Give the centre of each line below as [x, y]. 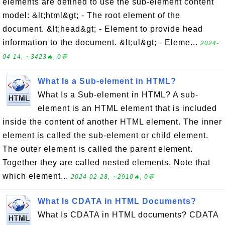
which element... [37, 176]
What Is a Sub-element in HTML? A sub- [118, 95]
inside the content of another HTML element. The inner [112, 122]
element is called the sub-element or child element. [105, 135]
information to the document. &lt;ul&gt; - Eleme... [101, 42]
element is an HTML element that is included [127, 108]
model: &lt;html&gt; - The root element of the [91, 15]
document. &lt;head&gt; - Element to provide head [103, 29]
